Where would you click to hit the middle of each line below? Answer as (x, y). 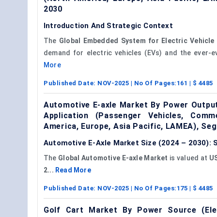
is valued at (188, 158)
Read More (73, 170)
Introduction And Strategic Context (108, 25)
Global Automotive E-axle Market (113, 158)
